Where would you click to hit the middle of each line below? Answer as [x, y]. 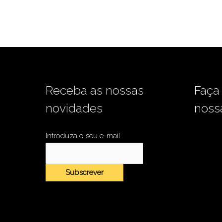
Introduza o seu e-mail [83, 136]
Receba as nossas [95, 90]
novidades [74, 108]
